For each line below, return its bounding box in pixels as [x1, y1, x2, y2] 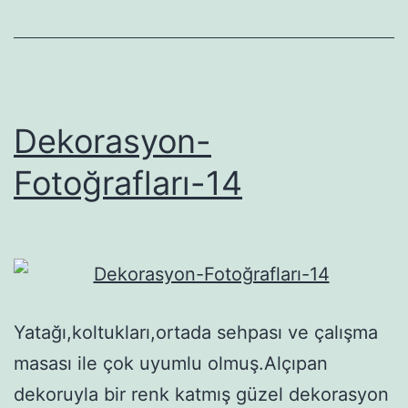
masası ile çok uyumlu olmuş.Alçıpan [14, 352, 328, 375]
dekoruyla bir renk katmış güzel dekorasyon [14, 383, 389, 406]
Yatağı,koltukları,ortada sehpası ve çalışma [14, 321, 378, 344]
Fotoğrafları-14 [14, 163, 242, 204]
